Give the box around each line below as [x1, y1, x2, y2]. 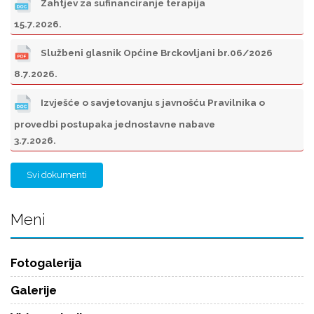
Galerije [11, 282, 57, 297]
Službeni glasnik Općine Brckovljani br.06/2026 [39, 47, 273, 59]
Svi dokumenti [27, 169, 87, 180]
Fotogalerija [11, 255, 82, 270]
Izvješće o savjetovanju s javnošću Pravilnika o [39, 97, 265, 109]
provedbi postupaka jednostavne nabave [14, 118, 215, 130]
